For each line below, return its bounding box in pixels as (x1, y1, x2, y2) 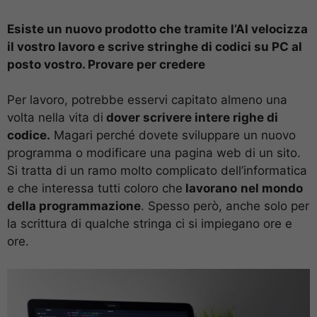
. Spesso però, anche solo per (141, 199, 309, 213)
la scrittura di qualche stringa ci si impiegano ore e (7, 217, 292, 231)
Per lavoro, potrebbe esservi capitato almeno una (7, 93, 287, 107)
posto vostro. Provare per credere (7, 57, 205, 71)
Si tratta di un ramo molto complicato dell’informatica (7, 163, 307, 178)
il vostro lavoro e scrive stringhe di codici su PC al (7, 39, 302, 54)
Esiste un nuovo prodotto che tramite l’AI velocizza (7, 21, 308, 36)
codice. (7, 128, 50, 142)
